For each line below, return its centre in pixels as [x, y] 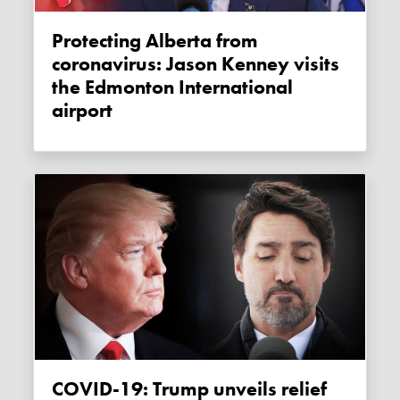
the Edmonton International [173, 88]
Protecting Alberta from [58, 42]
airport [83, 111]
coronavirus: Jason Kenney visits [196, 65]
